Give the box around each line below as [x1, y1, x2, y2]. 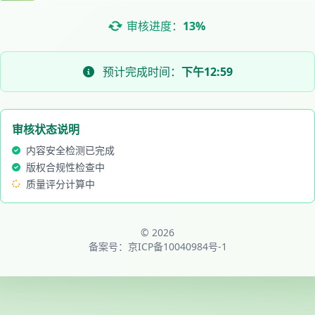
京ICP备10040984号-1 [127, 240, 227, 253]
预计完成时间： [99, 64, 181, 79]
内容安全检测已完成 [26, 143, 115, 157]
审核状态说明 [12, 122, 79, 137]
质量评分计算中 [26, 177, 95, 191]
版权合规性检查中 [26, 160, 105, 174]
